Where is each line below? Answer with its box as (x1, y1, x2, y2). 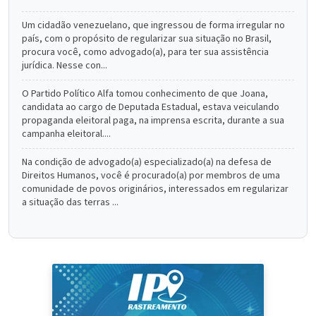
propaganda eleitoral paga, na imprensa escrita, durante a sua (22, 114, 284, 128)
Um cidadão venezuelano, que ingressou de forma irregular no (22, 18, 285, 32)
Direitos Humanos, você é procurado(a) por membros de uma (22, 169, 280, 183)
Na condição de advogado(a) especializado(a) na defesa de (22, 155, 272, 169)
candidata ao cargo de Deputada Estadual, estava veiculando (22, 100, 279, 114)
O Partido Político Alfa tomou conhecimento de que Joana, (22, 87, 268, 101)
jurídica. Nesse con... (22, 59, 107, 73)
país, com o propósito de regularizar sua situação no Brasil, (22, 32, 272, 46)
